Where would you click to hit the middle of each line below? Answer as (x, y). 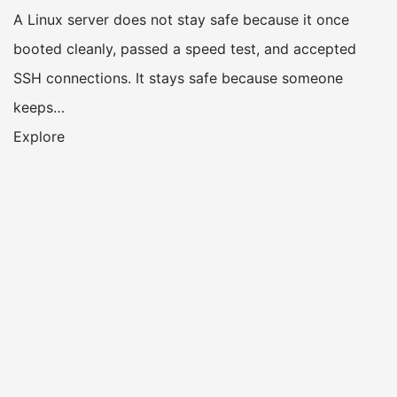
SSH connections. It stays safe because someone (178, 78)
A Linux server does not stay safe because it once (181, 20)
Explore (39, 137)
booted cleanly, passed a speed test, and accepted (185, 49)
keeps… (39, 108)
